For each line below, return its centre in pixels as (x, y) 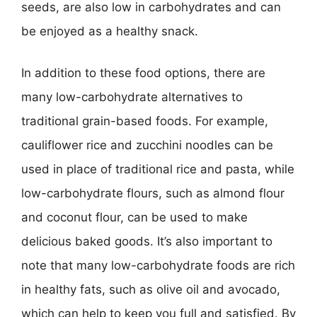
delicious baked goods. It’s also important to (147, 241)
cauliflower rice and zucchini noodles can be (147, 145)
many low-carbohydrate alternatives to (132, 97)
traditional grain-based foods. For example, (145, 121)
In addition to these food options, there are (143, 73)
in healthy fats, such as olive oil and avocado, (151, 289)
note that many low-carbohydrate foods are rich (158, 265)
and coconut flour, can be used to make (134, 217)
